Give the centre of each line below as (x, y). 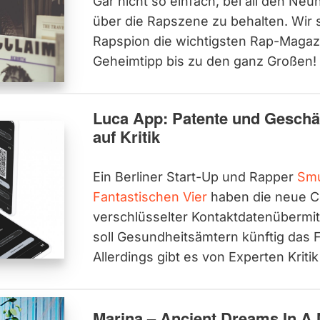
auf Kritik (126, 137)
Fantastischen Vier (150, 197)
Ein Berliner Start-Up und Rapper (195, 177)
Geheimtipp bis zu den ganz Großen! (204, 61)
